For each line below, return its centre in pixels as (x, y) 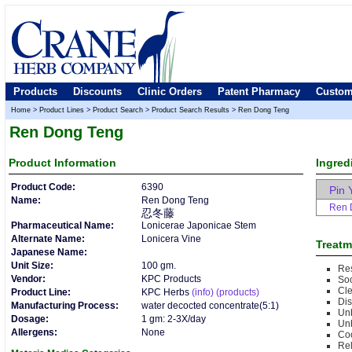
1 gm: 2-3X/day (174, 319)
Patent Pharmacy (259, 92)
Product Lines (62, 110)
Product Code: (43, 187)
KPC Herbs (165, 292)
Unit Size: (32, 266)
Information (84, 163)
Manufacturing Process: (65, 306)
